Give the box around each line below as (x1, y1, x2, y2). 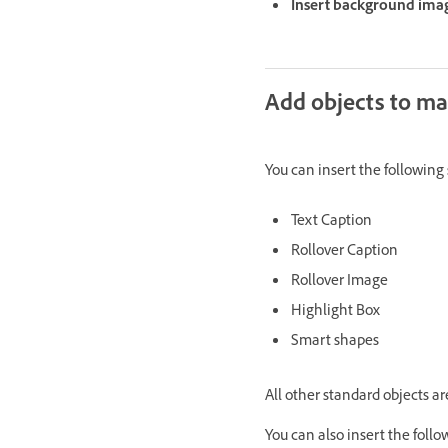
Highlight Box (291, 300, 380, 324)
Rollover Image (291, 270, 388, 294)
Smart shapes (291, 330, 379, 354)
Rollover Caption (291, 240, 398, 264)
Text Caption (291, 210, 372, 234)
